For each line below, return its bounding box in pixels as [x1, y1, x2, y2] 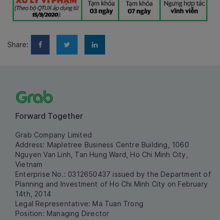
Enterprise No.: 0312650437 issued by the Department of [15, 170, 211, 179]
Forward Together [15, 111, 83, 121]
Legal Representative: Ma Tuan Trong [15, 199, 143, 208]
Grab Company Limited [15, 131, 92, 139]
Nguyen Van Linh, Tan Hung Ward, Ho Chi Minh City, [15, 150, 188, 159]
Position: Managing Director [15, 209, 110, 218]
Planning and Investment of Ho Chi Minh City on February [15, 180, 208, 189]
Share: [7, 40, 28, 49]
